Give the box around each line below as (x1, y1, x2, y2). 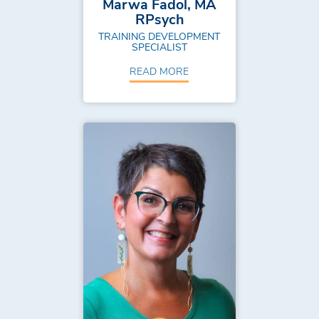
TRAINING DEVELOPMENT (98, 28, 221, 43)
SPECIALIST (131, 39, 187, 53)
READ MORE (130, 64, 189, 78)
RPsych (135, 9, 184, 28)
